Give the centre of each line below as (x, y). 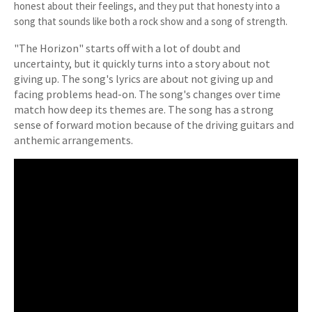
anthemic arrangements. (73, 140)
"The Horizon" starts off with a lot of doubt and (127, 48)
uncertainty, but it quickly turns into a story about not (142, 63)
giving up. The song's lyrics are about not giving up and (143, 79)
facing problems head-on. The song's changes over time (147, 94)
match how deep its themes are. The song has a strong (144, 109)
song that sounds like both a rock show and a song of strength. (151, 21)
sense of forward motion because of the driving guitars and (154, 125)
